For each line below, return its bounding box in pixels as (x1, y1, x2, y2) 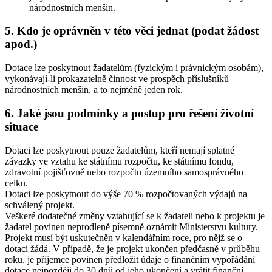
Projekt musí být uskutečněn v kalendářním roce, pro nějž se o (5, 232, 242, 243)
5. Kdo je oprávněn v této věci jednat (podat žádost (5, 24, 259, 38)
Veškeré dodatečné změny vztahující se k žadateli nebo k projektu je (5, 210, 265, 221)
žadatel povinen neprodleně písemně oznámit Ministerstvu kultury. (5, 221, 258, 232)
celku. (5, 177, 28, 188)
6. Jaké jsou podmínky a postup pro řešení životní (5, 106, 254, 120)
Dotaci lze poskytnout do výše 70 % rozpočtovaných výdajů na (5, 188, 247, 199)
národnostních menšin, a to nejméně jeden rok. (5, 84, 183, 95)
